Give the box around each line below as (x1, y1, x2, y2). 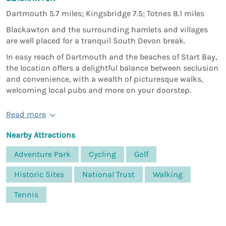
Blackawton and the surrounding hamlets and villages (6, 24, 208, 34)
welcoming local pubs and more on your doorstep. (6, 85, 191, 95)
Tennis (14, 189, 38, 199)
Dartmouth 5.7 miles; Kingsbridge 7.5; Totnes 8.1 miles (6, 8, 204, 18)
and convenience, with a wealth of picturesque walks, (6, 74, 203, 84)
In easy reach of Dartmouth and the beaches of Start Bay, (6, 51, 217, 62)
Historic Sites (14, 169, 64, 179)
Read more (6, 109, 46, 119)
